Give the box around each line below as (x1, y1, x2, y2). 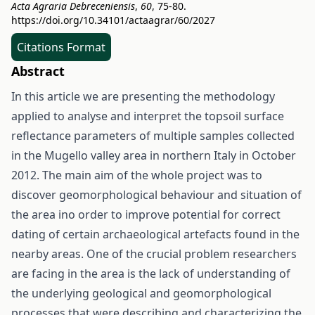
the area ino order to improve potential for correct (11, 207, 281, 222)
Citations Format (17, 39, 105, 55)
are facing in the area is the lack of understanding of (11, 266, 290, 281)
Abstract (11, 63, 65, 79)
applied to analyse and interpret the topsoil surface (11, 108, 284, 124)
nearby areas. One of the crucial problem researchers (11, 246, 297, 262)
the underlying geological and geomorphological (11, 285, 271, 301)
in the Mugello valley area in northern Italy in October (11, 148, 296, 163)
